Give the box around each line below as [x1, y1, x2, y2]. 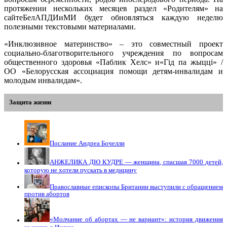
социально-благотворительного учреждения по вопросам [4, 49, 223, 58]
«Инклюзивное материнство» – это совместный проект [4, 40, 223, 49]
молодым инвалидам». [4, 76, 82, 85]
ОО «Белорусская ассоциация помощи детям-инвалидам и [4, 67, 223, 76]
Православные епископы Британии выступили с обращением [50, 183, 223, 191]
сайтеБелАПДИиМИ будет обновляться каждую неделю [4, 13, 223, 22]
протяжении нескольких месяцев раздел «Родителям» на [4, 4, 223, 13]
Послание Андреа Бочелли [50, 140, 125, 147]
